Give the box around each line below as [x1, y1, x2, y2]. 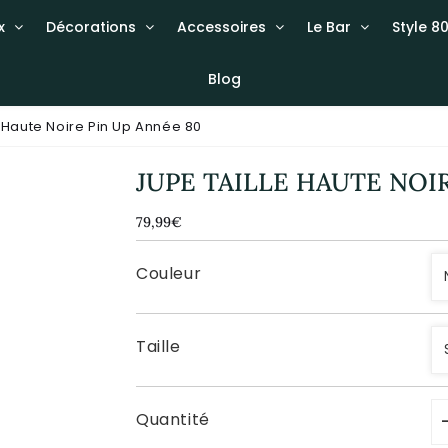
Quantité [136, 407, 210, 431]
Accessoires [176, 17, 266, 37]
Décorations [45, 17, 136, 37]
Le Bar [306, 17, 351, 37]
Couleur [136, 261, 202, 285]
